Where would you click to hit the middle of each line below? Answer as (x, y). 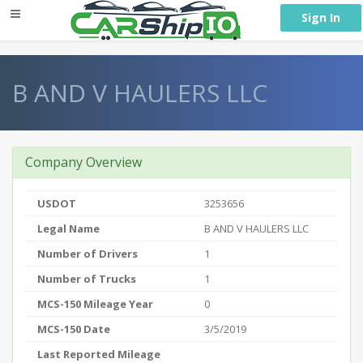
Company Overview (83, 162)
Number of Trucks (87, 279)
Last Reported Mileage (99, 354)
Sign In (321, 17)
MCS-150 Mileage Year (95, 304)
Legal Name (68, 228)
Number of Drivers (88, 254)
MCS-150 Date (74, 329)
